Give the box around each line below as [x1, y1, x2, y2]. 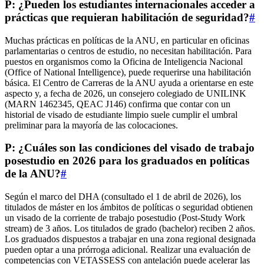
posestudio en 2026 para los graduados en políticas [5, 154, 249, 167]
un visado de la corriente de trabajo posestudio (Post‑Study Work [5, 213, 245, 223]
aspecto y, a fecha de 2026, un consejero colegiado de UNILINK [5, 88, 246, 98]
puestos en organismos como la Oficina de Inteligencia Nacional [5, 56, 243, 67]
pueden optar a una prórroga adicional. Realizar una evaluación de [5, 245, 250, 255]
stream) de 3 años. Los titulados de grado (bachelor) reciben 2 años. [5, 223, 255, 234]
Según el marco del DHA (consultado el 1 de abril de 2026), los [5, 192, 241, 202]
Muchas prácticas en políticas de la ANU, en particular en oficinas [5, 35, 249, 45]
